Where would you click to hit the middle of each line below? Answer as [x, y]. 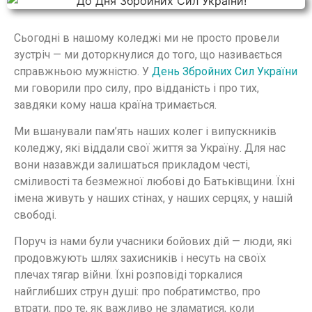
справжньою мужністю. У [83, 71]
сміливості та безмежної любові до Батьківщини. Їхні [154, 182]
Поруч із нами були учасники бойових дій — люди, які [153, 242]
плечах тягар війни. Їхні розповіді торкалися [128, 275]
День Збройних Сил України [225, 71]
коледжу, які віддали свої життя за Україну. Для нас [150, 148]
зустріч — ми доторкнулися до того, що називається [148, 54]
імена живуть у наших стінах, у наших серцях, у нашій [153, 198]
